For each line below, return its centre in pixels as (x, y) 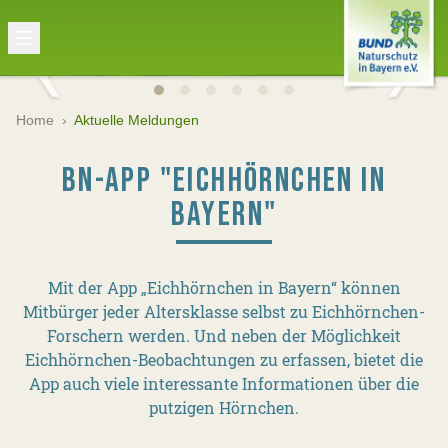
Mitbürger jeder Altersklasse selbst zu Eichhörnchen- (224, 311)
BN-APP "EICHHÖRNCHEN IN (224, 180)
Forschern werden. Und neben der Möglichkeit (224, 335)
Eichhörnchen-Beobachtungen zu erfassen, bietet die (224, 359)
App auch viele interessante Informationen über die (224, 383)
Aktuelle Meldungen (136, 120)
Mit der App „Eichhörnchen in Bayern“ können (224, 287)
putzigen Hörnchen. (224, 407)
